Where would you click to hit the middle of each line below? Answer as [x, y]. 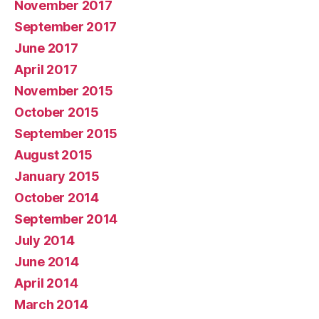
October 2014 [57, 197]
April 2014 [46, 283]
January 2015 [57, 176]
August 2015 [54, 155]
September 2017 [66, 26]
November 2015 [64, 90]
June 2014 [47, 261]
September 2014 [66, 219]
